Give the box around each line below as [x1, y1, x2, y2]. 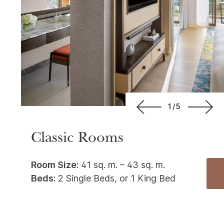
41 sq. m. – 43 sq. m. [81, 159, 165, 170]
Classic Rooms [31, 131, 123, 147]
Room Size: [31, 159, 81, 170]
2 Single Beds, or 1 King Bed [58, 172, 175, 183]
